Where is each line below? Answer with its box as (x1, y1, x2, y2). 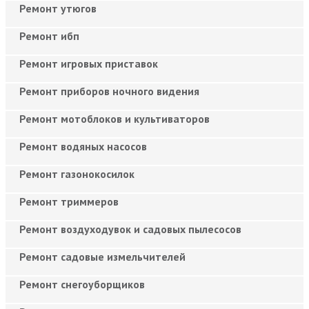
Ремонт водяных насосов (19, 139, 147, 153)
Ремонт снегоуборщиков (19, 277, 145, 291)
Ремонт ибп (19, 28, 79, 43)
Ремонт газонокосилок (19, 166, 134, 181)
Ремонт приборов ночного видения (19, 83, 199, 98)
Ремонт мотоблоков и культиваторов (19, 111, 210, 126)
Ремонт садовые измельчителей (19, 249, 186, 263)
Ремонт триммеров (19, 194, 119, 208)
